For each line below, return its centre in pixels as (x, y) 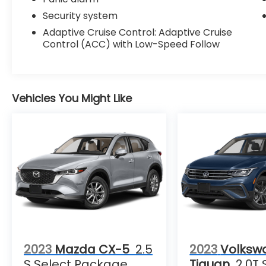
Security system (80, 16)
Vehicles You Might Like (72, 99)
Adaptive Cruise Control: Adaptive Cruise (138, 33)
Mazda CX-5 (92, 249)
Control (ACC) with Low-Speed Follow (132, 45)
